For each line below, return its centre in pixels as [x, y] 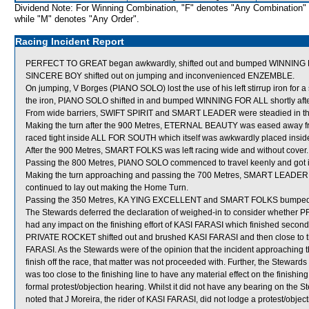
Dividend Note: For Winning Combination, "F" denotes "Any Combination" [160, 8]
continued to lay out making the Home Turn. [107, 188]
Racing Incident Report [70, 41]
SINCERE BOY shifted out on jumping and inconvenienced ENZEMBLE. [160, 76]
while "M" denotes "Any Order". [77, 19]
